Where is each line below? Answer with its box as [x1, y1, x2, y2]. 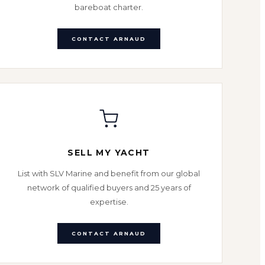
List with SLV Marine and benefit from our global [18, 169, 200, 178]
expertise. [89, 197, 128, 206]
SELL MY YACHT [67, 147, 150, 158]
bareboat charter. [75, 2, 143, 12]
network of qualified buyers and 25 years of [27, 183, 191, 192]
